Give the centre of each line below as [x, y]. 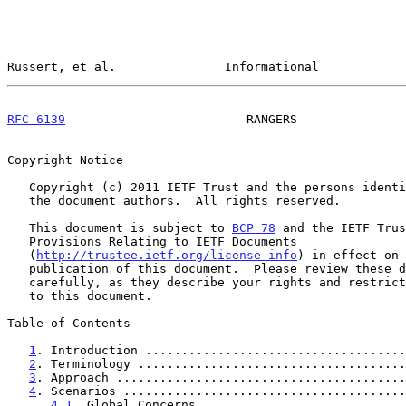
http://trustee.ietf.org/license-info [167, 255]
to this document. [18, 295]
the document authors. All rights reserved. [18, 200]
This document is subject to [130, 227]
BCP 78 [254, 227]
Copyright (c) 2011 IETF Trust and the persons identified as [18, 187]
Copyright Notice [65, 159]
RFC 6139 [36, 119]
